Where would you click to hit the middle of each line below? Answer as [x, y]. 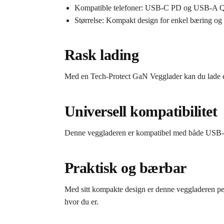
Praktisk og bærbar [125, 167]
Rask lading [101, 55]
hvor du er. [81, 201]
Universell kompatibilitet [141, 111]
